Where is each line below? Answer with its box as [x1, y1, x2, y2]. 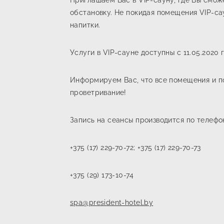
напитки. [70, 21, 102, 29]
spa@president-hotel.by [70, 198, 153, 206]
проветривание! [70, 88, 129, 96]
